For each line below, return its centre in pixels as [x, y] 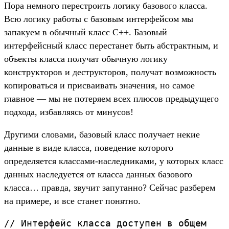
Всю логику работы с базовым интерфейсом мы [99, 19]
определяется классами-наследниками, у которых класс [114, 161]
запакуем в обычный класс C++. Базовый [86, 32]
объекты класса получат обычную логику [86, 59]
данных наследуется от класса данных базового [98, 175]
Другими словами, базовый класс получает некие [102, 135]
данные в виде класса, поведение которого [89, 148]
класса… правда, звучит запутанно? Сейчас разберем [110, 188]
